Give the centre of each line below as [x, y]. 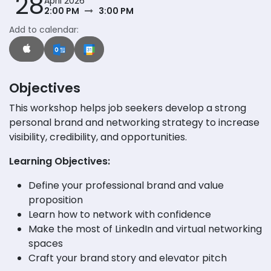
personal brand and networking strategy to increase [134, 122]
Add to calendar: [44, 30]
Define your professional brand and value [126, 185]
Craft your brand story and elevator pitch [128, 258]
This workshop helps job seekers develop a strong [128, 108]
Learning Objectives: [60, 161]
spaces [46, 243]
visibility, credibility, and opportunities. [98, 137]
